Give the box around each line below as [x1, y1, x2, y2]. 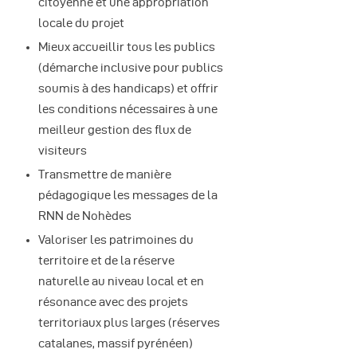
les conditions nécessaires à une [38, 102, 218, 116]
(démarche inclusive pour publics [38, 61, 223, 74]
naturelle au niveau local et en [38, 274, 204, 288]
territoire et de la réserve [38, 253, 175, 267]
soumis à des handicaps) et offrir [38, 81, 218, 95]
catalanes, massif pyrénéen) [38, 336, 193, 350]
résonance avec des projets [38, 295, 188, 308]
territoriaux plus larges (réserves [38, 316, 220, 329]
